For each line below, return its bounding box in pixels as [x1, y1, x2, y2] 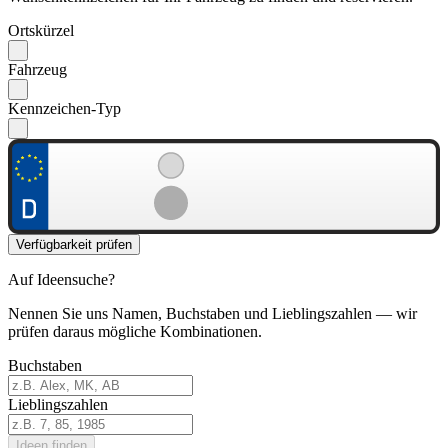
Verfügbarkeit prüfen [16, 236, 132, 252]
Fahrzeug [8, 61, 67, 79]
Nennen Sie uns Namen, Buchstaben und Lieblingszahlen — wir [8, 304, 417, 322]
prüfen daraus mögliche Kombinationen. [8, 322, 262, 340]
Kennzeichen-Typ [8, 100, 121, 118]
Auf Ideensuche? [8, 270, 115, 288]
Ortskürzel [8, 22, 74, 40]
